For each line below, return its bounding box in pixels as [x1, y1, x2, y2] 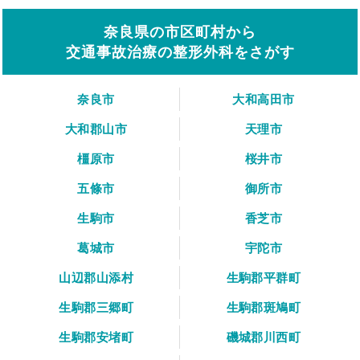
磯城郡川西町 [226, 329, 301, 346]
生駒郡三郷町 [59, 300, 133, 316]
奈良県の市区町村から [104, 23, 256, 41]
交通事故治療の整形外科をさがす [65, 43, 295, 61]
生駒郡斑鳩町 [226, 300, 301, 316]
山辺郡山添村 [59, 270, 133, 286]
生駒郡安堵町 [59, 329, 133, 346]
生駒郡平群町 [226, 270, 301, 286]
